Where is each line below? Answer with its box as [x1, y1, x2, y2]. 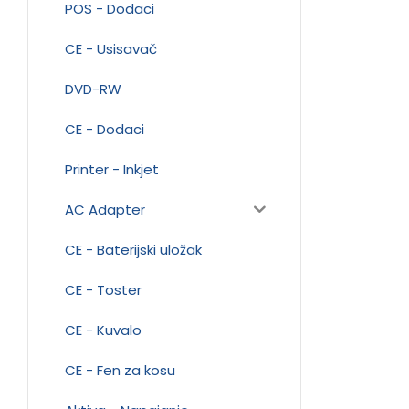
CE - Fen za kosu [65, 360, 175, 380]
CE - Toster [65, 279, 142, 299]
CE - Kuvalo [65, 320, 142, 340]
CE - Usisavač [65, 38, 157, 58]
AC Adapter [65, 199, 145, 219]
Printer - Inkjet [65, 159, 159, 179]
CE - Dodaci [65, 119, 144, 139]
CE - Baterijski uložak [65, 239, 202, 259]
